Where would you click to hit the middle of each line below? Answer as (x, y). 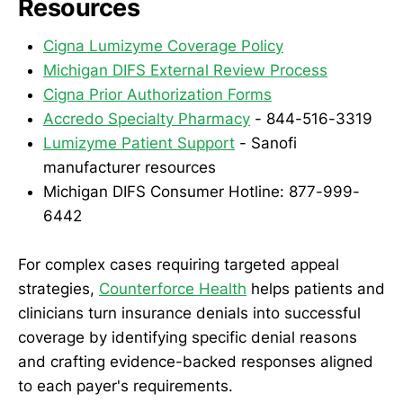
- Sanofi (266, 143)
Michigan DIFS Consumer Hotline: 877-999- (201, 191)
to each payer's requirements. (125, 386)
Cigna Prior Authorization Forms (157, 94)
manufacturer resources (130, 167)
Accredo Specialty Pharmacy (147, 118)
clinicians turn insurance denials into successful (189, 313)
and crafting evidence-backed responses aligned (196, 362)
